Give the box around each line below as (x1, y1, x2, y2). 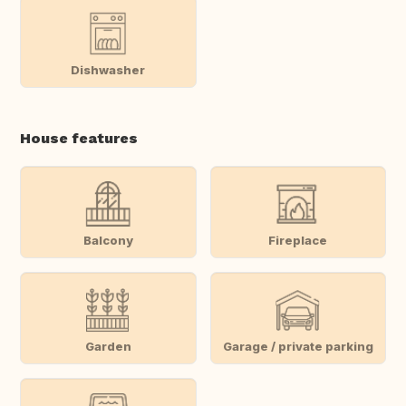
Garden (84, 338, 131, 353)
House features (20, 130, 138, 148)
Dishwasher (71, 62, 146, 77)
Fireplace (268, 232, 328, 247)
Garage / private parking (222, 338, 373, 353)
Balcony (82, 232, 133, 247)
